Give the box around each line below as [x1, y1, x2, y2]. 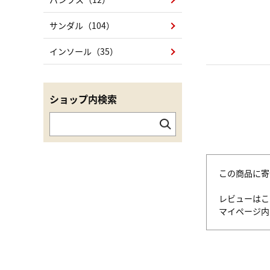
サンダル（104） [49, 19, 115, 31]
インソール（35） [49, 45, 118, 57]
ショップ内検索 [49, 92, 117, 106]
